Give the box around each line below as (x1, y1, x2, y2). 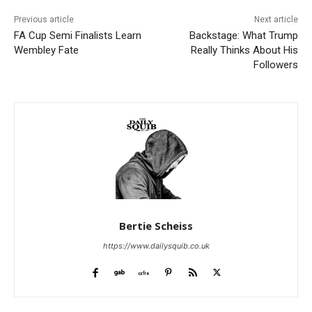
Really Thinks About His (190, 43, 298, 56)
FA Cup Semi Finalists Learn (14, 29, 141, 42)
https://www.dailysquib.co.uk (102, 240, 210, 251)
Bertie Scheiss (119, 218, 193, 233)
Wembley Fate (14, 43, 79, 56)
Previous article (14, 14, 74, 24)
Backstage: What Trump (189, 29, 298, 42)
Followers (253, 58, 298, 71)
